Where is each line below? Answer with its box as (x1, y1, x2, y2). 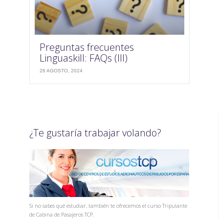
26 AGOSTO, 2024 (40, 68, 83, 74)
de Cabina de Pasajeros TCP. (29, 210, 94, 218)
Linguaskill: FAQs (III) (40, 51, 128, 65)
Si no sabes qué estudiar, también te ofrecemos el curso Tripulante (29, 201, 187, 209)
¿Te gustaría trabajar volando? (29, 126, 161, 140)
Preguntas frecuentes (40, 41, 134, 54)
